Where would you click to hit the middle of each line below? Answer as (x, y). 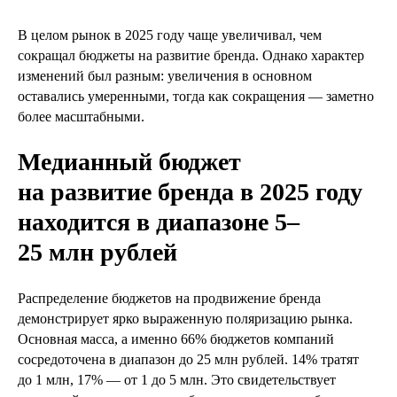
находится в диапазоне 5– (159, 222)
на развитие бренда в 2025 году (190, 192)
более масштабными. (81, 117)
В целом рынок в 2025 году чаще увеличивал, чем (170, 35)
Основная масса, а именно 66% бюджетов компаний (176, 339)
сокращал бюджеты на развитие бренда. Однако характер (191, 56)
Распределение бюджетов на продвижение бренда (169, 299)
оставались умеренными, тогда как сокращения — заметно (196, 97)
